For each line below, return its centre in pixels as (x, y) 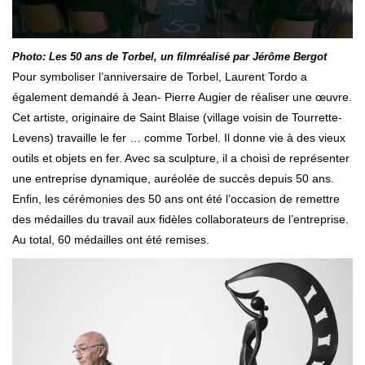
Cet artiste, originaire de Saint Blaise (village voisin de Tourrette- (177, 117)
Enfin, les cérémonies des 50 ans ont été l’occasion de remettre (176, 198)
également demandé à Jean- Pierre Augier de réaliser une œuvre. (182, 97)
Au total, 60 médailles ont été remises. (111, 239)
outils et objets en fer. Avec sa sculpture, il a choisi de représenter (181, 158)
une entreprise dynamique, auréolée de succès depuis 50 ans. (173, 178)
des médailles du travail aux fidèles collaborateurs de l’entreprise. (180, 219)
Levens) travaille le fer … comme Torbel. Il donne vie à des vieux (179, 137)
